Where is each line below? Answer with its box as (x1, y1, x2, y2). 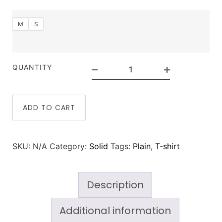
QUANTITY (12, 63, 52, 72)
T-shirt (155, 141, 180, 152)
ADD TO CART (23, 103, 75, 113)
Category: (50, 141, 89, 152)
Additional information (59, 204, 171, 218)
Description (86, 178, 144, 192)
